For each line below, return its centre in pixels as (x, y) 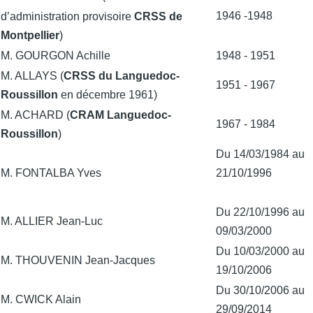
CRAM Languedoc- (121, 115)
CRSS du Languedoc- (122, 75)
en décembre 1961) (108, 94)
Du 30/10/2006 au (260, 290)
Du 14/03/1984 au (260, 154)
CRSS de (158, 16)
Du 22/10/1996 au (260, 212)
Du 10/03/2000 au (260, 251)
